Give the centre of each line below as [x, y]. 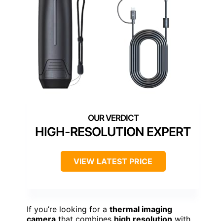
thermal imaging [141, 209]
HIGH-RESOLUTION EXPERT [113, 132]
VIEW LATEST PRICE [113, 162]
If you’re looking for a [68, 209]
